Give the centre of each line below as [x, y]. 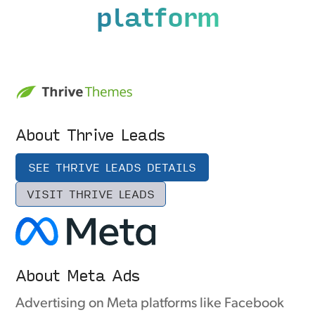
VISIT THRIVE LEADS [91, 194]
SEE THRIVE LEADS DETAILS [112, 167]
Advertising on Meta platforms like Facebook [150, 304]
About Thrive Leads [90, 134]
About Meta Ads [78, 275]
